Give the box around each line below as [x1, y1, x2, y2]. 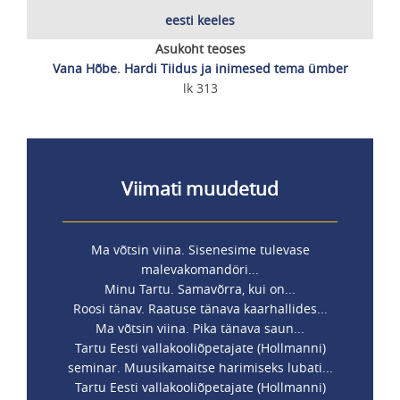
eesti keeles [165, 12, 235, 29]
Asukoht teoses [154, 40, 246, 57]
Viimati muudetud [121, 176, 279, 201]
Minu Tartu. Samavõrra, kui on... [104, 280, 296, 297]
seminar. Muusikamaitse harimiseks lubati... [67, 359, 333, 376]
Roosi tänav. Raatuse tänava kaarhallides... [72, 300, 328, 317]
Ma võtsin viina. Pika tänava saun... [96, 320, 304, 337]
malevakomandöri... [141, 261, 259, 278]
